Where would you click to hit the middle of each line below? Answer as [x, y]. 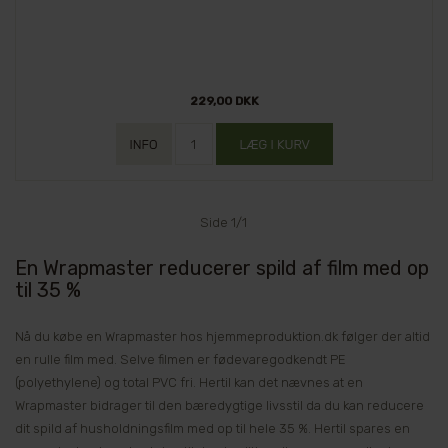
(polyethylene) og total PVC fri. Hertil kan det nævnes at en [189, 382]
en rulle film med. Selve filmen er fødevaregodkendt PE [180, 359]
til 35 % [48, 290]
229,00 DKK [224, 101]
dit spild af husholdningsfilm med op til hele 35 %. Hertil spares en [212, 428]
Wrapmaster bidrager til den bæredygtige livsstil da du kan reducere [219, 405]
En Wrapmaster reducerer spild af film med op [222, 268]
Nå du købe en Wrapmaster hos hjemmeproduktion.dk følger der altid [222, 336]
